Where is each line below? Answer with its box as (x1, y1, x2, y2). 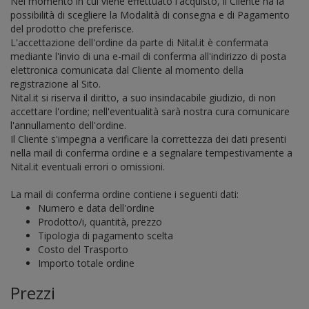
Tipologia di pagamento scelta (38, 229, 173, 242)
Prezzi (10, 281, 55, 304)
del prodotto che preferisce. (10, 22, 134, 35)
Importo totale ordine (38, 257, 134, 270)
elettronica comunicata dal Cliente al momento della (10, 63, 243, 77)
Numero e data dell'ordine (38, 201, 154, 215)
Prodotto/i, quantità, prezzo (38, 215, 162, 228)
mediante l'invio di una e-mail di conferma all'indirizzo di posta (10, 50, 286, 63)
